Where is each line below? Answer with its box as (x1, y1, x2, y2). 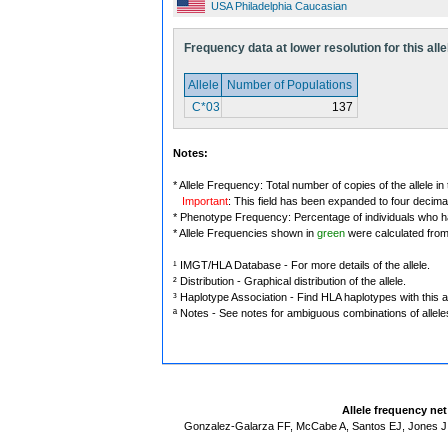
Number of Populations (224, 78, 355, 92)
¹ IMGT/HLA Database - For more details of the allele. (173, 259, 430, 271)
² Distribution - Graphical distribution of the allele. (173, 275, 406, 287)
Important (182, 195, 228, 207)
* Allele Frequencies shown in (173, 227, 317, 239)
